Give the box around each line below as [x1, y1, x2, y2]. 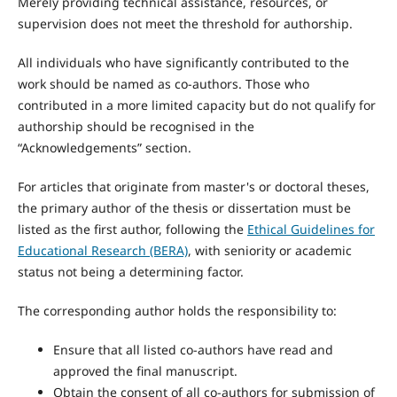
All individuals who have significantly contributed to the [17, 54, 349, 72]
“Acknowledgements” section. [17, 139, 191, 157]
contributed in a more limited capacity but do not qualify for [17, 97, 376, 114]
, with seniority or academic [187, 242, 352, 260]
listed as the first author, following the [17, 221, 247, 238]
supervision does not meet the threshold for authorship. [17, 15, 353, 33]
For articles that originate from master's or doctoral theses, [17, 178, 370, 196]
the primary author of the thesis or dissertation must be [17, 199, 351, 217]
